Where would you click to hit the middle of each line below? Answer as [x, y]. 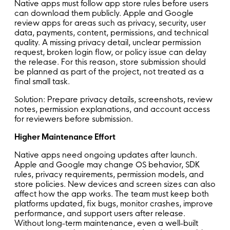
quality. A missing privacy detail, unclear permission [108, 42]
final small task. [42, 81]
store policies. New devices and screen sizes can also [115, 184]
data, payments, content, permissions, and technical [111, 32]
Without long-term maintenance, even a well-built [106, 223]
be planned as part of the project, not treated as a [109, 71]
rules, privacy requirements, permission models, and [109, 174]
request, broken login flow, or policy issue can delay [110, 52]
